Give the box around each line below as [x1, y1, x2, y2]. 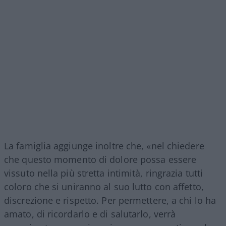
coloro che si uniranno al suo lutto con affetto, [4, 181, 204, 193]
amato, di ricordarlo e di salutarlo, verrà [4, 208, 176, 220]
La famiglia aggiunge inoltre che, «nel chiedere [4, 140, 204, 152]
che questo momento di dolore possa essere [4, 153, 197, 166]
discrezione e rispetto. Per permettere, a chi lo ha [4, 194, 216, 207]
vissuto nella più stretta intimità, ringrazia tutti [4, 167, 203, 180]
